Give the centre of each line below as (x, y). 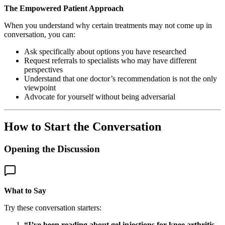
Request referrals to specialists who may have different (110, 60)
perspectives (43, 69)
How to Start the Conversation (83, 127)
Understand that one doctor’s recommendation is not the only (121, 78)
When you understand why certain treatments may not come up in (108, 25)
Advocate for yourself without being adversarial (100, 96)
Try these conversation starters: (53, 208)
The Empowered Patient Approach (64, 8)
